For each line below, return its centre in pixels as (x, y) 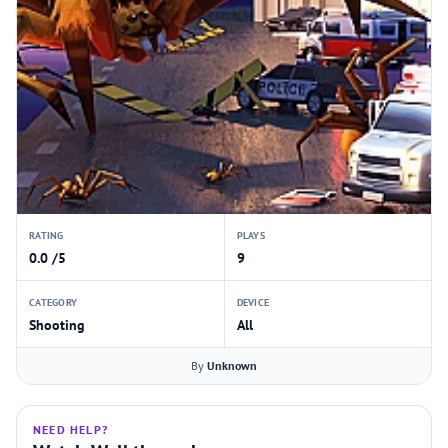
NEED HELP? (70, 429)
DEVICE (252, 302)
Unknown (232, 365)
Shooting (57, 325)
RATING (46, 235)
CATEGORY (53, 302)
